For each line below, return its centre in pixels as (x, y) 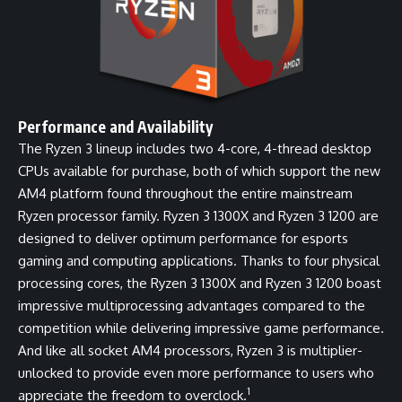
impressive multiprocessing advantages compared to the (192, 305)
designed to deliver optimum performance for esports (183, 238)
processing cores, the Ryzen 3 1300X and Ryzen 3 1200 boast (200, 283)
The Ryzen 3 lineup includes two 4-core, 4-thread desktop (195, 148)
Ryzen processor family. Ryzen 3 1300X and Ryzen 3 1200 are (198, 215)
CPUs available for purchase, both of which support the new (199, 170)
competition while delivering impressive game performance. (201, 328)
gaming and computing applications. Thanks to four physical (199, 260)
